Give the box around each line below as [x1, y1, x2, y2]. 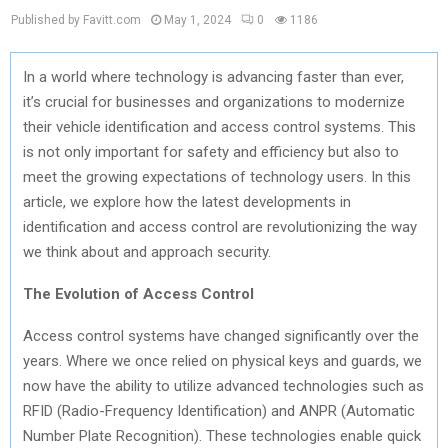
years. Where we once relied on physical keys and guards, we [23, 351, 422, 370]
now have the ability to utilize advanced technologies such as [23, 376, 424, 395]
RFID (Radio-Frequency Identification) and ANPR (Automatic [23, 401, 415, 420]
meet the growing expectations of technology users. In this [23, 167, 411, 186]
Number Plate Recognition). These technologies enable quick [23, 426, 421, 445]
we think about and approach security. [23, 242, 271, 261]
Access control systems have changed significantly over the [23, 326, 419, 345]
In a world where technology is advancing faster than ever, [23, 67, 404, 86]
